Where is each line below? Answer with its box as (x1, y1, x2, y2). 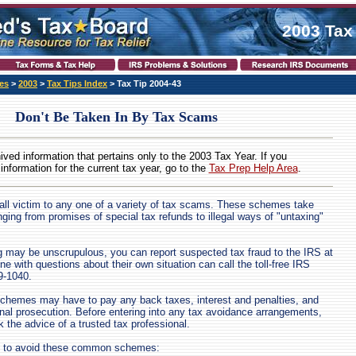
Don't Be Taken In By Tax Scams (15, 109, 218, 125)
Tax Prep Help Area (208, 162, 298, 174)
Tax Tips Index (47, 79, 107, 89)
